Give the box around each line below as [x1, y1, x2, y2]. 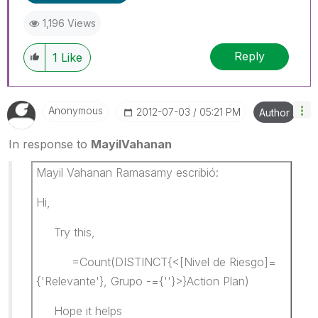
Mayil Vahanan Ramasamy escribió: [36, 165, 219, 180]
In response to [9, 136, 91, 151]
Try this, [36, 224, 95, 239]
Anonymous [48, 104, 103, 116]
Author [259, 106, 290, 119]
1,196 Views [43, 16, 96, 29]
